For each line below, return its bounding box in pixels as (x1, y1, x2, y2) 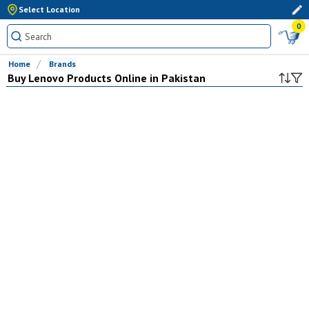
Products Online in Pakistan (63, 71, 206, 85)
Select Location (18, 4, 80, 14)
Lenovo (28, 71, 64, 85)
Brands (48, 59, 76, 69)
